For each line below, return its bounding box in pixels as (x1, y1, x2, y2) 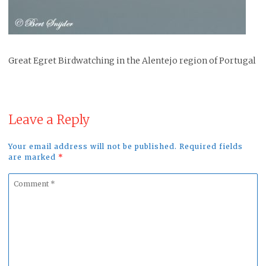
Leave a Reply (8, 112, 90, 128)
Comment (8, 176, 50, 186)
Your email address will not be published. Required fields (8, 142, 243, 151)
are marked (8, 153, 58, 161)
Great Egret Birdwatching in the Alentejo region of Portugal (8, 55, 256, 66)
